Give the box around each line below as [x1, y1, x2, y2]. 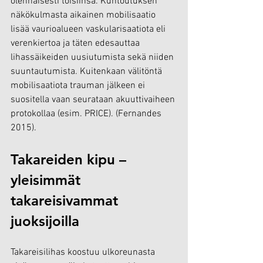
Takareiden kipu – [11, 150, 130, 168]
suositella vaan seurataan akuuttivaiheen [11, 93, 177, 106]
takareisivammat [11, 191, 122, 209]
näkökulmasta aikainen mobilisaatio [11, 9, 158, 21]
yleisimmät [11, 171, 85, 188]
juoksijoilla [11, 212, 79, 230]
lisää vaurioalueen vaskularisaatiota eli [11, 23, 168, 35]
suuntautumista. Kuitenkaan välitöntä [11, 65, 164, 77]
